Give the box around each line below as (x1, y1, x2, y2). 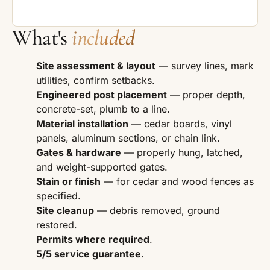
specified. (36, 190, 81, 202)
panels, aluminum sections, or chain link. (36, 132, 220, 145)
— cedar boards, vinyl (128, 118, 232, 130)
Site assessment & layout (36, 60, 155, 72)
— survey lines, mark (155, 60, 254, 72)
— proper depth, (167, 89, 245, 101)
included (71, 25, 135, 51)
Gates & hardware (36, 146, 121, 159)
